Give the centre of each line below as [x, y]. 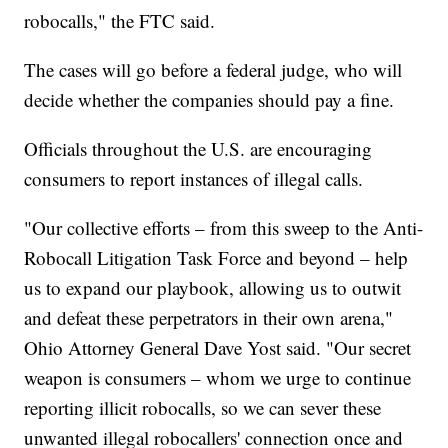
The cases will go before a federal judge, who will [213, 70]
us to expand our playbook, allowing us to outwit [213, 288]
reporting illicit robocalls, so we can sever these [203, 408]
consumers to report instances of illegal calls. [197, 179]
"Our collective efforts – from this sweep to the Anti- [224, 228]
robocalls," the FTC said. [123, 21]
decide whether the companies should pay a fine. [212, 100]
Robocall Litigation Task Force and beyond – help [216, 258]
